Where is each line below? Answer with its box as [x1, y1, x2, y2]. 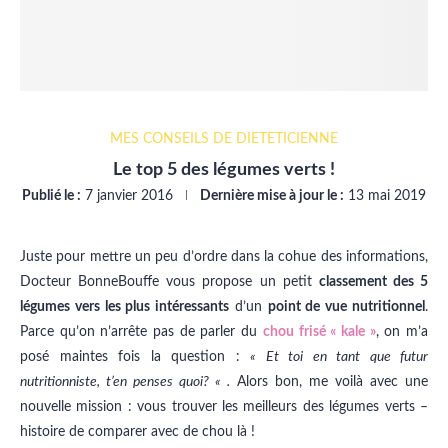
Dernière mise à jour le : [200, 189, 344, 204]
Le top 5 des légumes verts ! [113, 161, 335, 180]
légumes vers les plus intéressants [20, 300, 230, 315]
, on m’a [375, 325, 429, 340]
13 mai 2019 [348, 189, 426, 204]
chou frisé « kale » [262, 325, 376, 340]
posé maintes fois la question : [20, 350, 250, 365]
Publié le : [22, 189, 81, 204]
